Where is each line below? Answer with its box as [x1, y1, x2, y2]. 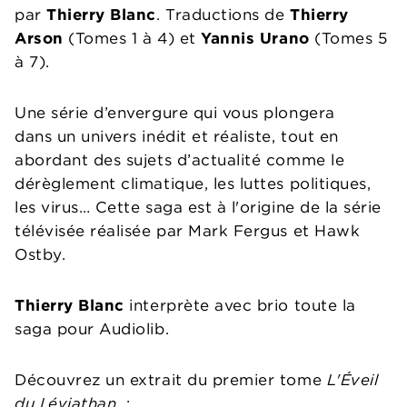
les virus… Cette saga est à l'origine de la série [15, 197, 382, 218]
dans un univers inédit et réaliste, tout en [15, 126, 339, 147]
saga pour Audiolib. [15, 319, 170, 340]
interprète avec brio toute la [124, 295, 356, 316]
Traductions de [165, 5, 291, 25]
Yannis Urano [201, 28, 310, 49]
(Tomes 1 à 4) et [68, 28, 202, 49]
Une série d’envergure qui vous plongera [15, 103, 335, 124]
